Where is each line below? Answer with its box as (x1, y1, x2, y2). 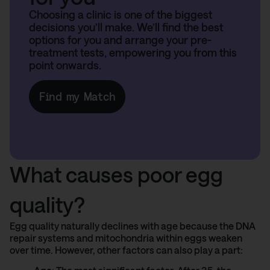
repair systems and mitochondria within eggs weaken (10, 231, 242, 243)
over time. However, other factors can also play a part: (10, 243, 243, 256)
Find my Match (39, 90, 116, 104)
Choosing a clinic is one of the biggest (29, 7, 212, 21)
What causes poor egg (10, 162, 223, 187)
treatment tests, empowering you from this (29, 45, 237, 59)
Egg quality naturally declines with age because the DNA (10, 219, 256, 231)
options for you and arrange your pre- (29, 33, 212, 46)
